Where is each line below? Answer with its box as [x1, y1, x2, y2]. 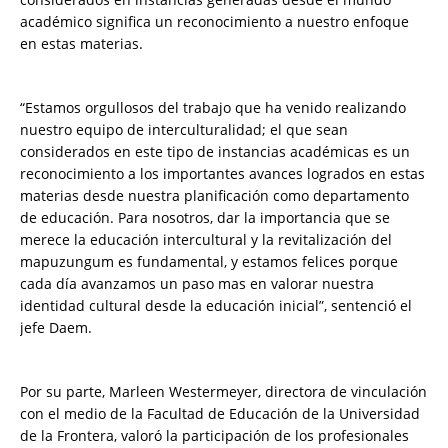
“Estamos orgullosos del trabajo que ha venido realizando [20, 98, 406, 118]
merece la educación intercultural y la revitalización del [20, 230, 392, 250]
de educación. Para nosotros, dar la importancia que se [20, 208, 390, 228]
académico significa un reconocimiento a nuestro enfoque [20, 12, 409, 32]
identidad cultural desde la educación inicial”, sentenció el [20, 296, 412, 316]
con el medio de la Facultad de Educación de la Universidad [20, 404, 420, 424]
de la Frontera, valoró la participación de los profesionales [20, 426, 409, 446]
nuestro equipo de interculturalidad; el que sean [20, 120, 348, 140]
